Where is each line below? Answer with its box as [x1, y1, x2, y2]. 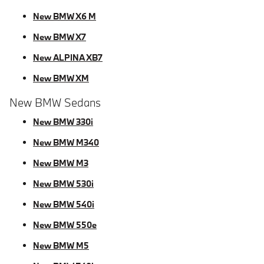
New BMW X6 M [33, 11, 96, 22]
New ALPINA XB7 [33, 52, 103, 63]
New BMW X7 [33, 31, 86, 42]
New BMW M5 [33, 239, 89, 251]
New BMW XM [33, 72, 89, 84]
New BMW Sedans [9, 95, 101, 110]
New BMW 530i [33, 177, 94, 189]
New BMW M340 [33, 136, 99, 148]
